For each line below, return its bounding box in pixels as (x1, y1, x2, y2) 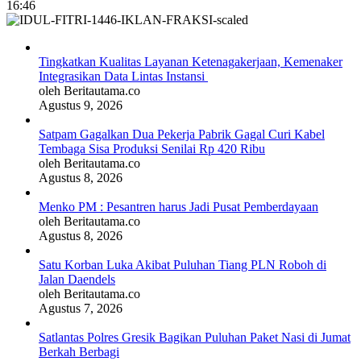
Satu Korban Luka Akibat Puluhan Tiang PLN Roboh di (39, 257, 326, 272)
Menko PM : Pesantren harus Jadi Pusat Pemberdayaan (39, 199, 318, 214)
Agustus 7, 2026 (39, 301, 122, 315)
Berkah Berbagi (39, 344, 119, 359)
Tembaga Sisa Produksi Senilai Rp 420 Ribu (39, 141, 265, 156)
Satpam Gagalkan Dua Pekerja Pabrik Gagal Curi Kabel (39, 127, 325, 141)
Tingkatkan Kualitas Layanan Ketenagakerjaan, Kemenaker (39, 54, 342, 68)
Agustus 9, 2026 (39, 98, 122, 112)
